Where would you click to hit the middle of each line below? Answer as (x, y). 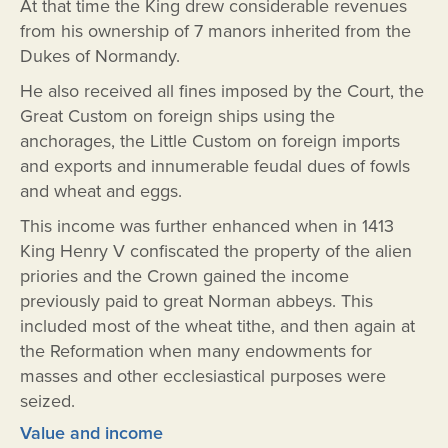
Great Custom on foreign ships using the (177, 116)
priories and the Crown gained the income (184, 276)
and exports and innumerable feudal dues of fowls (215, 166)
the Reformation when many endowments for (196, 351)
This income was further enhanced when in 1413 (207, 226)
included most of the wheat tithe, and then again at (217, 326)
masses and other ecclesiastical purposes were (203, 376)
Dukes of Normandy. (100, 56)
